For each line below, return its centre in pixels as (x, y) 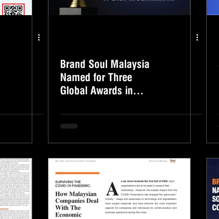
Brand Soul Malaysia (105, 64)
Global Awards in (97, 90)
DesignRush (86, 104)
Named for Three (96, 77)
